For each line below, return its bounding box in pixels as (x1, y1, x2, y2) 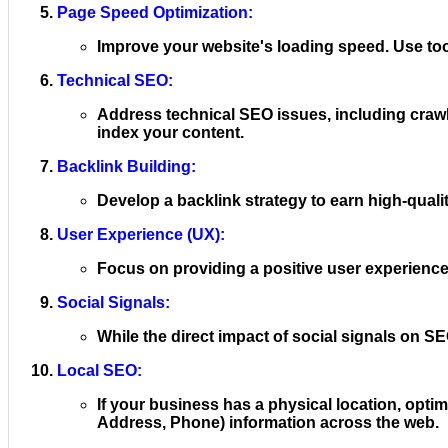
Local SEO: (57, 361, 142, 379)
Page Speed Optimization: (57, 3, 253, 21)
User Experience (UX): (57, 225, 225, 243)
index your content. (97, 123, 244, 141)
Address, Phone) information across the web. (97, 413, 439, 431)
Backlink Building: (57, 157, 196, 175)
